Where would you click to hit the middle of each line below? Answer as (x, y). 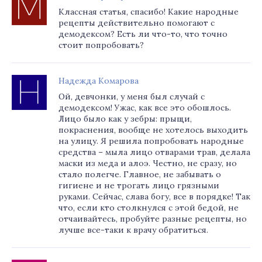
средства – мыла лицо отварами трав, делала (154, 152)
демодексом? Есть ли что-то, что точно (143, 34)
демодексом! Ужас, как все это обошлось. (145, 108)
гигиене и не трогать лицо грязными (139, 185)
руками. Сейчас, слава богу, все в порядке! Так (154, 196)
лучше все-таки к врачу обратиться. (133, 230)
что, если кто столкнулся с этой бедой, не (149, 208)
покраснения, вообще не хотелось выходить (153, 130)
